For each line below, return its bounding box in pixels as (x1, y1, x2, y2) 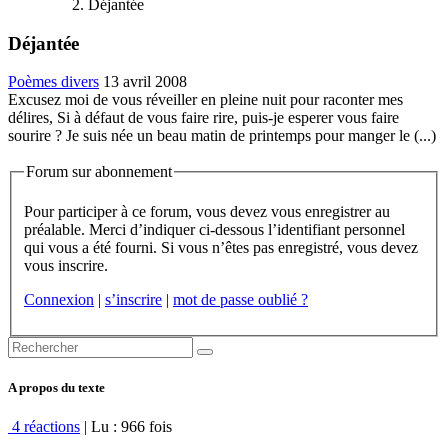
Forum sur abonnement (26, 163, 172, 181)
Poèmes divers (8, 73, 99, 91)
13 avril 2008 (103, 73, 187, 91)
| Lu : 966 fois (80, 418, 172, 436)
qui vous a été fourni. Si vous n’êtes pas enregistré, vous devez (24, 238, 93, 256)
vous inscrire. (24, 256, 108, 274)
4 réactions (8, 418, 80, 436)
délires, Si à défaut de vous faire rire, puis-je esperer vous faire (8, 109, 399, 127)
